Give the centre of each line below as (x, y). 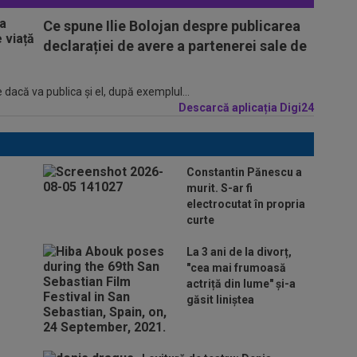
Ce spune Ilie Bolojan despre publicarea (172, 25)
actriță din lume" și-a (241, 283)
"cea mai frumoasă (236, 267)
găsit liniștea (220, 299)
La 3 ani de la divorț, (239, 251)
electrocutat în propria (246, 204)
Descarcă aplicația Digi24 (246, 107)
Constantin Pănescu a (244, 172)
